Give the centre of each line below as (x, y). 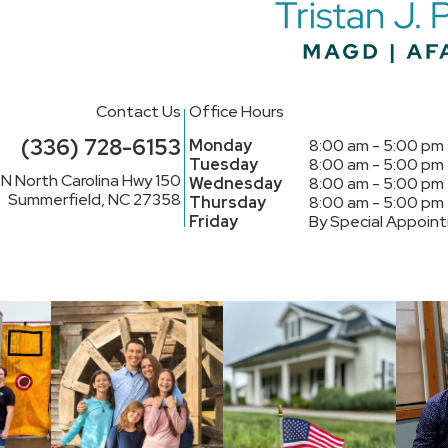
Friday (214, 221)
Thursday (228, 202)
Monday (221, 145)
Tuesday (224, 164)
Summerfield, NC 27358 (94, 199)
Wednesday (236, 183)
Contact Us (138, 111)
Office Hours (237, 111)
